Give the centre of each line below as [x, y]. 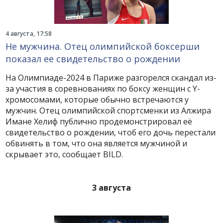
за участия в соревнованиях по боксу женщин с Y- [103, 89]
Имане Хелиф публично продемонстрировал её [99, 121]
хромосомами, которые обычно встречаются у [97, 100]
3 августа [111, 188]
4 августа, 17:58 [29, 34]
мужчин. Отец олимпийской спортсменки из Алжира [109, 111]
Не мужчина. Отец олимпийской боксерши [103, 46]
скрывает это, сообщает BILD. [64, 154]
